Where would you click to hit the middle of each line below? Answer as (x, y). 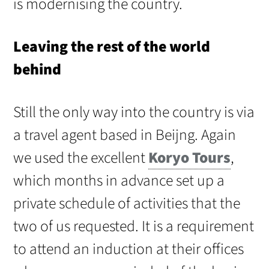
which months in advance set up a (119, 181)
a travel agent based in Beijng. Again (125, 135)
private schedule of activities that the (127, 204)
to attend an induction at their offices (129, 249)
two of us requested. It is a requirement (134, 227)
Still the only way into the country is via (134, 113)
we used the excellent (81, 158)
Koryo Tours (190, 158)
